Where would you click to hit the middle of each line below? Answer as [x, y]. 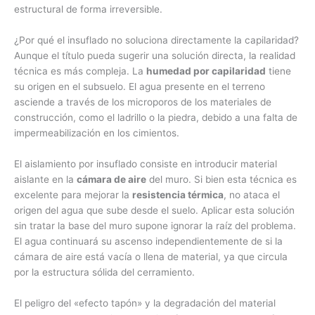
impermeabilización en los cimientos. [97, 133]
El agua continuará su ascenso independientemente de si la [148, 242]
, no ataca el [252, 195]
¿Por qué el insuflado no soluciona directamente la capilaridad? [156, 40]
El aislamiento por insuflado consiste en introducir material [146, 164]
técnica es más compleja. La [80, 71]
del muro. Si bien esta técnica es [221, 180]
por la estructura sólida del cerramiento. [104, 272]
